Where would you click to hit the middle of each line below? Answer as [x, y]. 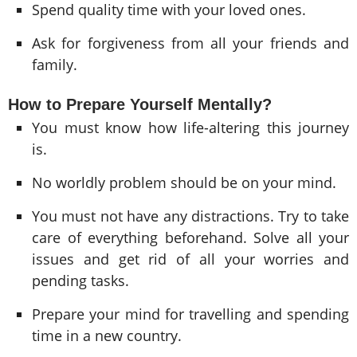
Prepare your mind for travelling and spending [190, 314]
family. [55, 64]
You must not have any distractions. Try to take [190, 216]
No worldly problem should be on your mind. [184, 182]
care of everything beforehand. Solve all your [190, 237]
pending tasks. [80, 280]
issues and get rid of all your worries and [190, 259]
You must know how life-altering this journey [190, 127]
